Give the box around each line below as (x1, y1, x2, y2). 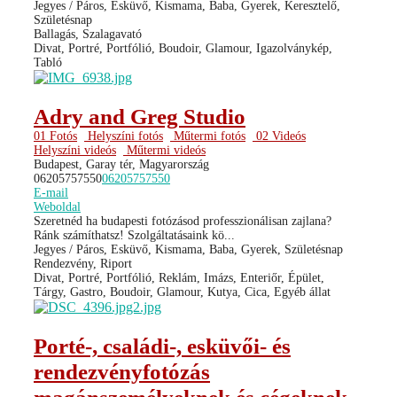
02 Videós (253, 128, 306, 143)
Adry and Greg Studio (34, 104, 245, 128)
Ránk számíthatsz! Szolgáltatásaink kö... (34, 228, 235, 242)
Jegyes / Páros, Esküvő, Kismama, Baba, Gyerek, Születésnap (34, 242, 343, 256)
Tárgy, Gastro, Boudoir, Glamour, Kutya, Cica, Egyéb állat (34, 284, 331, 299)
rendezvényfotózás (34, 359, 210, 384)
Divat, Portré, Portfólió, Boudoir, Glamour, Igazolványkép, (34, 41, 332, 55)
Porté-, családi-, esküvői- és (34, 333, 291, 358)
